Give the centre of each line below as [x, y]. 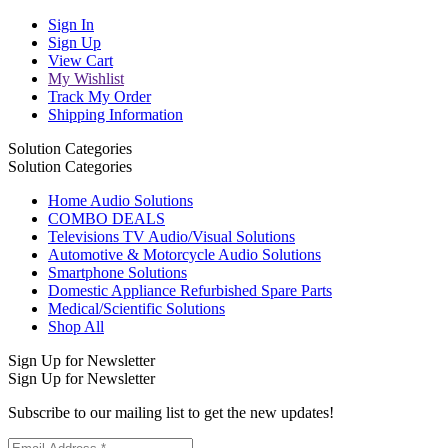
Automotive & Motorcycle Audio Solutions [184, 254]
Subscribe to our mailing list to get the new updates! [171, 412]
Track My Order [99, 96]
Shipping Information [115, 114]
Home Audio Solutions [120, 200]
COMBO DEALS [106, 218]
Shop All [76, 326]
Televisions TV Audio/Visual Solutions [171, 236]
